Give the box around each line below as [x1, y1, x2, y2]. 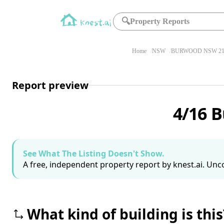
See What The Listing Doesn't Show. [23, 148, 164, 159]
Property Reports [130, 17, 190, 25]
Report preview [12, 78, 88, 92]
